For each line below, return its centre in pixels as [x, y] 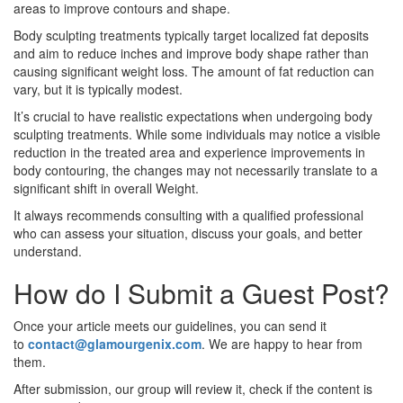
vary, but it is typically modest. [98, 90]
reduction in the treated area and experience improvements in [189, 152]
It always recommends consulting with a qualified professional [188, 215]
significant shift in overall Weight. [106, 188]
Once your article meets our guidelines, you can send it [170, 326]
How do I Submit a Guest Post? [201, 293]
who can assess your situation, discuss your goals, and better [188, 233]
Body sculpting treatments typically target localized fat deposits [191, 36]
